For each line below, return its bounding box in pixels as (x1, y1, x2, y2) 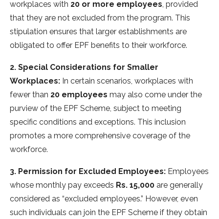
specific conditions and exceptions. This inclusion (10, 117, 186, 127)
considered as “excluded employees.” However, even (10, 194, 198, 204)
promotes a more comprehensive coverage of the (10, 131, 190, 141)
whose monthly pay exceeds (10, 180, 116, 190)
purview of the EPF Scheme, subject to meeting (10, 104, 181, 113)
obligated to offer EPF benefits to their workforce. (10, 41, 187, 50)
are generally (154, 180, 203, 190)
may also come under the (108, 90, 202, 100)
